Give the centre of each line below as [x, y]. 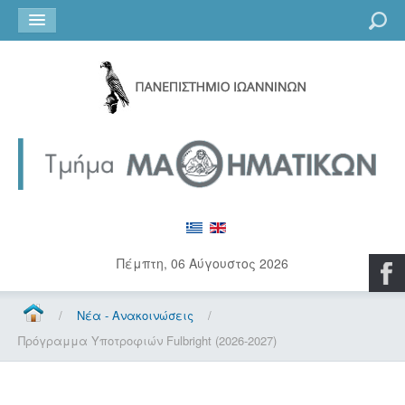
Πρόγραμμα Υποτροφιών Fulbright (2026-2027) [147, 340]
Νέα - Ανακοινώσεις [135, 315]
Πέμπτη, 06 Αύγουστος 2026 [202, 263]
